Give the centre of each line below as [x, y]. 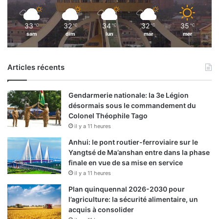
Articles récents [36, 67]
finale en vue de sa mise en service [126, 163]
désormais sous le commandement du [132, 106]
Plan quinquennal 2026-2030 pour [127, 189]
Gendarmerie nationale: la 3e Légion [129, 95]
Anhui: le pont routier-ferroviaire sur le [133, 142]
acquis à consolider [101, 210]
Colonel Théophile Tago [108, 116]
